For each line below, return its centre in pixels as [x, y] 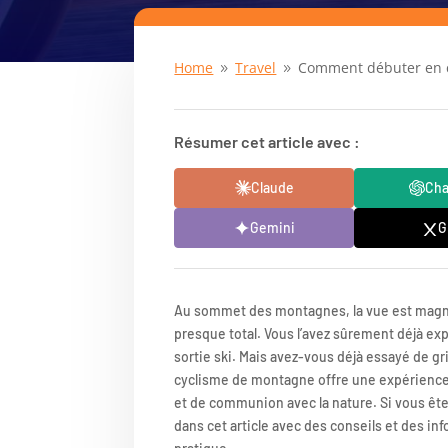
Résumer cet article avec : [267, 141]
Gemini [272, 228]
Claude [272, 188]
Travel [256, 67]
